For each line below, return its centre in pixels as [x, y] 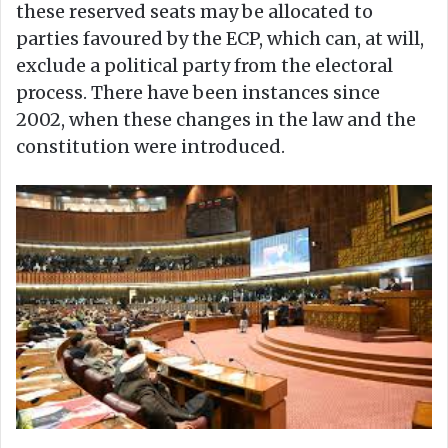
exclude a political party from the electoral [204, 66]
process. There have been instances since [198, 93]
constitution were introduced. [150, 147]
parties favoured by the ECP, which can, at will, [220, 39]
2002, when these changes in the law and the [216, 120]
